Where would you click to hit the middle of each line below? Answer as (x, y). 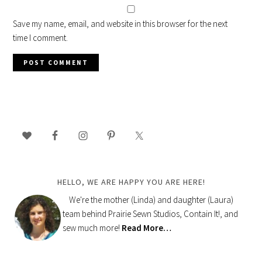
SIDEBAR (33, 134)
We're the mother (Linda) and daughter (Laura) (151, 200)
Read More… (147, 228)
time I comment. (41, 38)
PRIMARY (33, 120)
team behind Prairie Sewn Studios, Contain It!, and (151, 214)
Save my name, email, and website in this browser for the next (120, 24)
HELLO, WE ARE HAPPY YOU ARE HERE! (131, 182)
